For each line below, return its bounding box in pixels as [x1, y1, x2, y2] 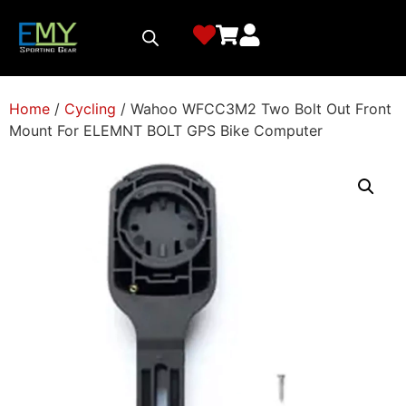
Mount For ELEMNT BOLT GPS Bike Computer [9, 121, 323, 140]
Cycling [64, 99, 116, 118]
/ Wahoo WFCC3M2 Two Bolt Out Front [116, 99, 391, 118]
